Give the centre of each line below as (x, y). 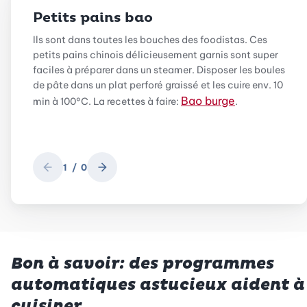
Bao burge (208, 100)
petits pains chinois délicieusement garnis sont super (156, 54)
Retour (64, 172)
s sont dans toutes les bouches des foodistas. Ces (153, 39)
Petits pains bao (93, 17)
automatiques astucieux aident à (158, 285)
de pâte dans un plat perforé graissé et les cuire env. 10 (158, 85)
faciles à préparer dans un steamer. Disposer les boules (159, 70)
